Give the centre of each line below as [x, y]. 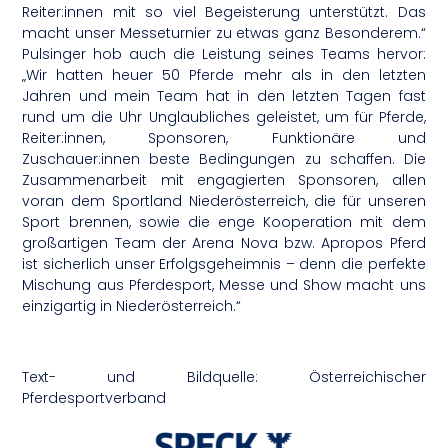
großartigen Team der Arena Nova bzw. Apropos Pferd [224, 242]
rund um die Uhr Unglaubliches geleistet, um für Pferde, [224, 116]
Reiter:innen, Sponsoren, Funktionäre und [224, 137]
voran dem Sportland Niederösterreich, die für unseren [224, 200]
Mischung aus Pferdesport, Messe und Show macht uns [224, 284]
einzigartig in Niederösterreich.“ [132, 305]
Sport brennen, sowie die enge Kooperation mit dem [224, 221]
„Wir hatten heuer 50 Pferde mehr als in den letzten [224, 74]
